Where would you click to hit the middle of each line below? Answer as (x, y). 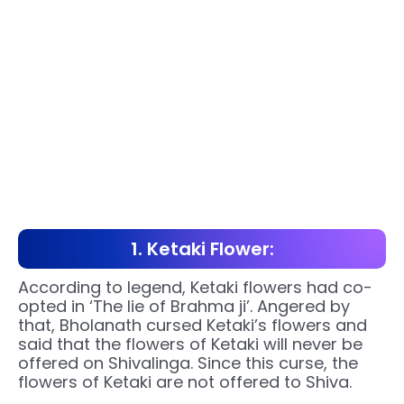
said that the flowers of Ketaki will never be (190, 344)
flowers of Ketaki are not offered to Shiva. (185, 382)
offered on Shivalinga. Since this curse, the (188, 363)
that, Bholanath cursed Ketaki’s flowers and (193, 326)
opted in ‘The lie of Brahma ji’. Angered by (184, 307)
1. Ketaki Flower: (202, 249)
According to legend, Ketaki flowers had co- (195, 288)
